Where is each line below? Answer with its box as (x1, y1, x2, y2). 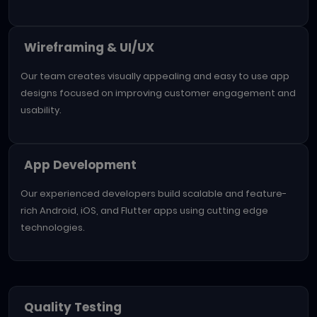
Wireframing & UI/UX (24, 38, 154, 56)
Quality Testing (24, 298, 122, 316)
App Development (24, 156, 137, 173)
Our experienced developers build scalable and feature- (21, 186, 287, 200)
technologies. (21, 220, 85, 234)
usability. (21, 103, 62, 117)
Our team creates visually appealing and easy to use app (21, 69, 289, 83)
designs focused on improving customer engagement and (21, 86, 296, 100)
